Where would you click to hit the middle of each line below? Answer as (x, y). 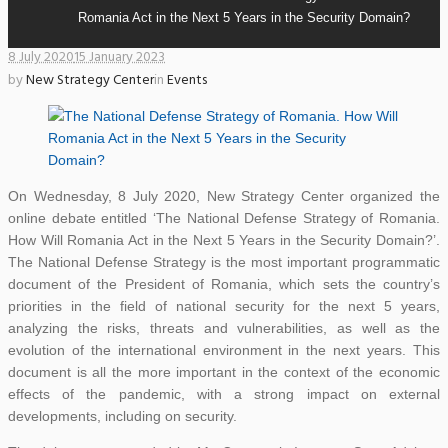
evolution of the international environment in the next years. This (224, 350)
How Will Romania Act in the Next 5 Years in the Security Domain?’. (224, 240)
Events (187, 81)
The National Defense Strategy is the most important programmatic (224, 262)
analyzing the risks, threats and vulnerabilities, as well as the (224, 328)
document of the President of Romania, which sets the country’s (224, 284)
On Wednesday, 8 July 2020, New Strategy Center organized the (224, 196)
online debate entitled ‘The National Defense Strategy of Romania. (224, 218)
